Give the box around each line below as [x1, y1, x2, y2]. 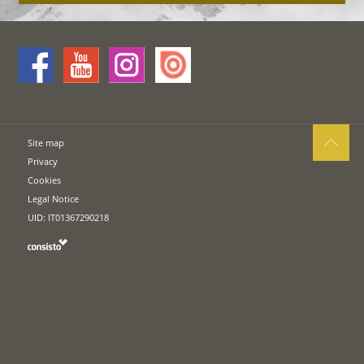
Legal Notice [28, 193, 80, 206]
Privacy [28, 155, 58, 168]
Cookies [28, 174, 62, 187]
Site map [28, 136, 65, 149]
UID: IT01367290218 [28, 211, 110, 224]
